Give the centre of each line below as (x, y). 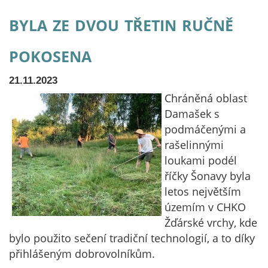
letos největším (203, 191)
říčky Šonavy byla (208, 176)
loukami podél (201, 160)
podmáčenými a (205, 129)
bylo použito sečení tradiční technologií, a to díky (132, 238)
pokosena (50, 54)
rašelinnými (194, 145)
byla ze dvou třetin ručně (121, 23)
